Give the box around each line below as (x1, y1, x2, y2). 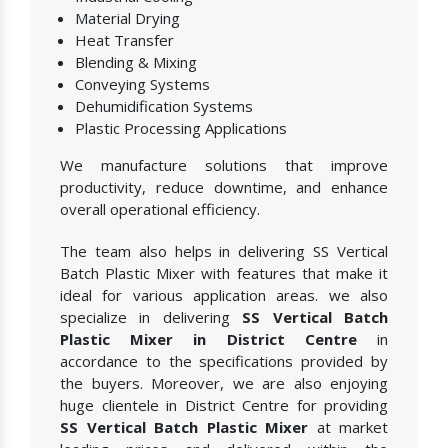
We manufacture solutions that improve (60, 155, 388, 176)
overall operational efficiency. (60, 199, 260, 220)
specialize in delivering (60, 307, 243, 328)
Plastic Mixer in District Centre (60, 329, 357, 350)
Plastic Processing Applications (75, 118, 287, 139)
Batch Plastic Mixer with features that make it (60, 263, 388, 284)
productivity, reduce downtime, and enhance (60, 177, 388, 198)
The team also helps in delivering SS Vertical (60, 241, 388, 262)
